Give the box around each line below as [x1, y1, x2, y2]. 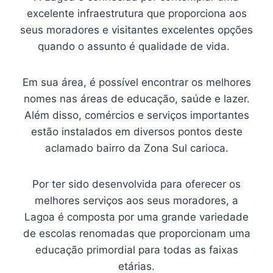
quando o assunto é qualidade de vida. [37, 40, 236, 53]
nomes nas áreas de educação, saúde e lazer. [23, 93, 250, 105]
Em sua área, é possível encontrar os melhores [22, 76, 251, 89]
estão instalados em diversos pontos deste [30, 126, 243, 138]
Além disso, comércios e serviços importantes [24, 109, 249, 122]
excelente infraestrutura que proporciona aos [26, 7, 247, 20]
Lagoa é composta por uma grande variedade [24, 211, 249, 224]
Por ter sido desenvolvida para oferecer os [32, 178, 241, 191]
